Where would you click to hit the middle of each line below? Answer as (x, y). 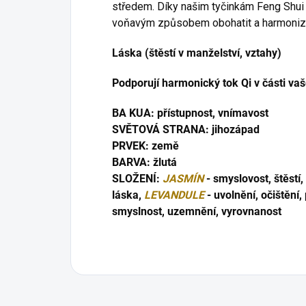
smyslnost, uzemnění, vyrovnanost (197, 211)
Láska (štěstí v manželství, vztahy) (197, 53)
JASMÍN (183, 178)
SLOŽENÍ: (137, 178)
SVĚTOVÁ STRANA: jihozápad (186, 129)
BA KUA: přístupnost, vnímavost (190, 113)
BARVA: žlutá (144, 162)
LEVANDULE (174, 195)
